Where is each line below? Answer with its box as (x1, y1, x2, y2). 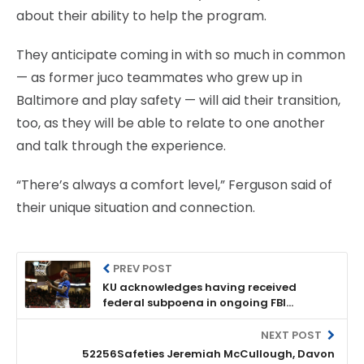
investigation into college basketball (102, 310, 311, 326)
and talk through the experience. (16, 136, 226, 155)
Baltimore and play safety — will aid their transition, (16, 90, 340, 110)
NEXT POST (260, 327, 324, 343)
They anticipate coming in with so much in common (16, 45, 345, 64)
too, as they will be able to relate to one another (16, 113, 325, 132)
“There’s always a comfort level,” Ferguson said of (16, 175, 332, 194)
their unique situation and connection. (16, 197, 255, 217)
